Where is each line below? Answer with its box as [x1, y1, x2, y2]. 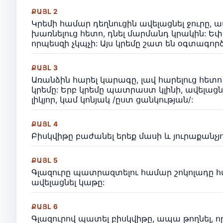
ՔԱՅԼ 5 [31, 156, 59, 164]
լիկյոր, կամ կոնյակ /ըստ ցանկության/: [31, 94, 193, 105]
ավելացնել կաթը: [31, 177, 105, 187]
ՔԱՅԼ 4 [31, 119, 59, 128]
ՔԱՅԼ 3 [31, 63, 59, 72]
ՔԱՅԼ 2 [31, 7, 58, 15]
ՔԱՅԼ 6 [31, 202, 59, 211]
